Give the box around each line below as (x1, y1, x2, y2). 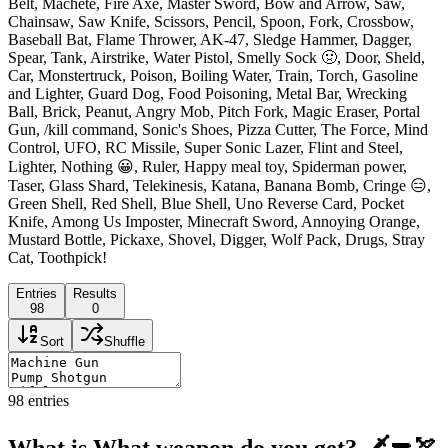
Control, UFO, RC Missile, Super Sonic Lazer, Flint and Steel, (8, 138, 403, 156)
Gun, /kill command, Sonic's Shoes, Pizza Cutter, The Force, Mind (8, 120, 428, 138)
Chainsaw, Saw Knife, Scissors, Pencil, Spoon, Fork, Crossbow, (8, 12, 414, 30)
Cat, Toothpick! (8, 248, 107, 266)
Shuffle (104, 333, 145, 349)
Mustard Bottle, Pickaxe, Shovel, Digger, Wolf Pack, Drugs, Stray (8, 230, 425, 248)
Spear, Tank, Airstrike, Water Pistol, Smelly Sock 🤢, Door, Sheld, (8, 48, 425, 66)
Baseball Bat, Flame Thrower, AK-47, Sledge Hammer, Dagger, (8, 30, 412, 48)
